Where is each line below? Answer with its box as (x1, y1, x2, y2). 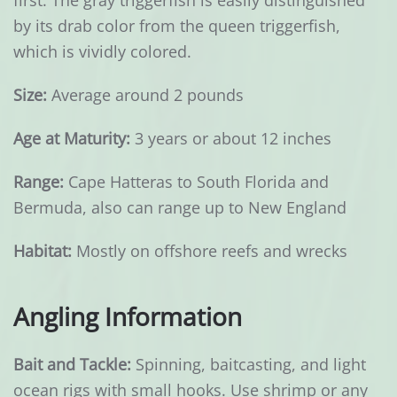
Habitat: (13, 240, 72, 262)
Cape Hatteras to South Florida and (64, 171, 329, 193)
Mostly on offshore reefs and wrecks (72, 240, 347, 262)
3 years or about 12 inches (130, 128, 331, 150)
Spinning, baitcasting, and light (131, 354, 366, 376)
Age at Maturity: (13, 128, 130, 150)
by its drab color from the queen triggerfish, (13, 15, 340, 37)
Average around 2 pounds (47, 84, 244, 106)
